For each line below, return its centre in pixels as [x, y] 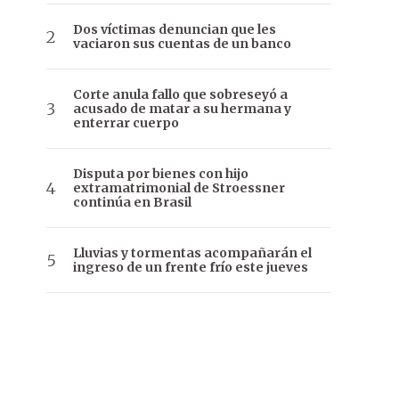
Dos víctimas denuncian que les [175, 30]
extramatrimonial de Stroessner [179, 188]
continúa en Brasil [132, 203]
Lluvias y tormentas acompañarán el [192, 253]
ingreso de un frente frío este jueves [191, 268]
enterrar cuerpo [126, 123]
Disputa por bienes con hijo [161, 174]
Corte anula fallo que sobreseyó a [180, 95]
